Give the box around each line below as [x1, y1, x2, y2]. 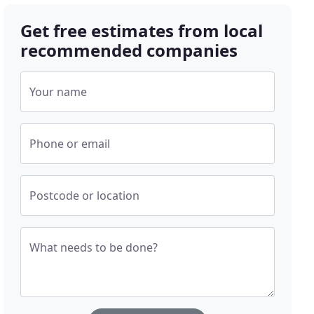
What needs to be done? [29, 240, 158, 256]
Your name [29, 84, 88, 100]
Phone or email [29, 136, 111, 152]
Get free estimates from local [20, 19, 264, 43]
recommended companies [20, 39, 238, 62]
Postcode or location [29, 188, 140, 204]
